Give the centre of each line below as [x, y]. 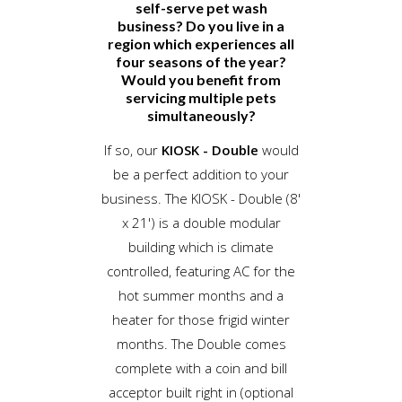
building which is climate [201, 246]
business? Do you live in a [201, 25]
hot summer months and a [201, 295]
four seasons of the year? [201, 61]
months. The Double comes [201, 343]
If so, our [132, 149]
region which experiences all [201, 43]
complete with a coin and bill [201, 367]
